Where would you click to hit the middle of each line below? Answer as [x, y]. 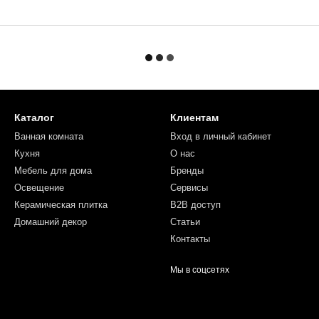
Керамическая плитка [61, 205]
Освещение [39, 188]
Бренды [187, 171]
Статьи [185, 222]
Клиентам [194, 117]
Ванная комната [49, 136]
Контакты [190, 239]
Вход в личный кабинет [221, 136]
